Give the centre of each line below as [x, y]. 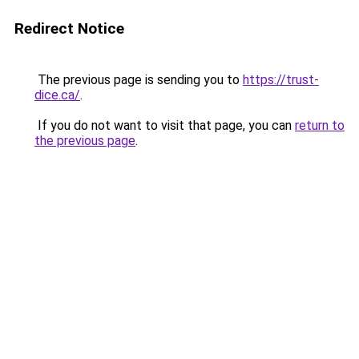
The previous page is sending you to [139, 80]
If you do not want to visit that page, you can [165, 125]
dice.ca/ [57, 95]
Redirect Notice [69, 28]
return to [320, 125]
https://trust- [281, 80]
